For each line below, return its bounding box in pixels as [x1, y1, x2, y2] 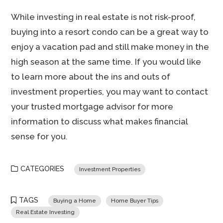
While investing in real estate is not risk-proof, [11, 12, 196, 22]
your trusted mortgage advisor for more [11, 102, 174, 111]
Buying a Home [53, 197, 97, 204]
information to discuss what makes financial [11, 116, 188, 126]
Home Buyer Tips [111, 197, 159, 204]
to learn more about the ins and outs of [11, 72, 171, 82]
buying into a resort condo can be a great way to [11, 27, 209, 37]
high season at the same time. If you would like [11, 57, 202, 67]
